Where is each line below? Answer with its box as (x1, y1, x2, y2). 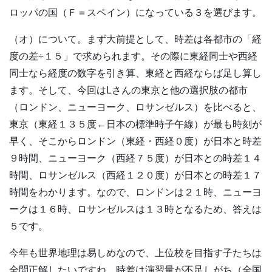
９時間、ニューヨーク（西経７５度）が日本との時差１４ (9, 152, 262, 163)
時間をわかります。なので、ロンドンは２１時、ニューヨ (9, 186, 262, 197)
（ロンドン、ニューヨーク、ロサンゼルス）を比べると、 (9, 101, 262, 112)
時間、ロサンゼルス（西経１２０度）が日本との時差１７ (9, 169, 262, 180)
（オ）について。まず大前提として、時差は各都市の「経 (9, 33, 262, 44)
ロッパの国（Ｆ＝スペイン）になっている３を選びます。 (9, 7, 262, 18)
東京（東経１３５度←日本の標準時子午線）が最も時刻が (9, 118, 262, 129)
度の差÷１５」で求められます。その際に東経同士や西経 (9, 50, 257, 61)
